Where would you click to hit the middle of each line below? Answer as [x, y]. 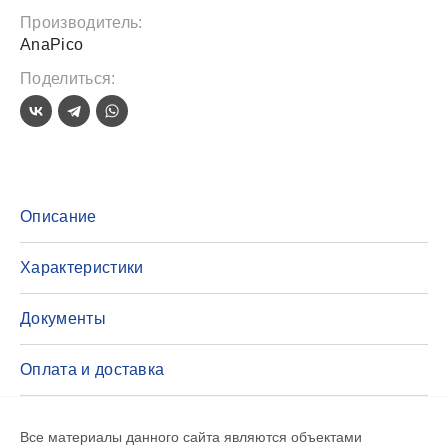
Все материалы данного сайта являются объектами [191, 437]
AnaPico [52, 45]
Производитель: [81, 23]
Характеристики [82, 268]
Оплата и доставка [92, 370]
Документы [63, 319]
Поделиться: [68, 79]
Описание [58, 217]
